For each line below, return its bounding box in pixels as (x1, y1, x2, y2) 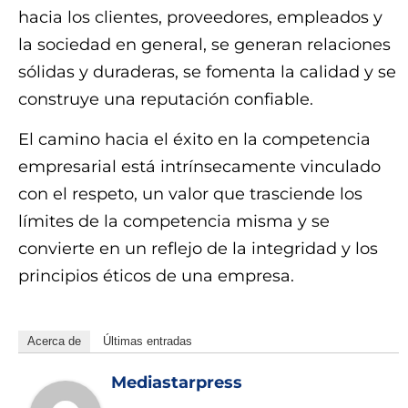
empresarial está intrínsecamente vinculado (18, 157, 381, 178)
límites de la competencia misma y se (18, 211, 330, 232)
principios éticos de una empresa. (18, 266, 294, 287)
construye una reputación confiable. (18, 88, 313, 109)
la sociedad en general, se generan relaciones (18, 34, 391, 55)
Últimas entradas (103, 333, 192, 348)
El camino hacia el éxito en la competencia (18, 129, 371, 150)
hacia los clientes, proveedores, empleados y (18, 6, 382, 27)
